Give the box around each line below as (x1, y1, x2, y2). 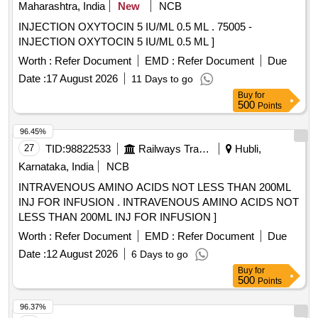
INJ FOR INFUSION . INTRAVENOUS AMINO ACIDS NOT (18, 196, 123, 209)
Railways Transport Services (199, 143, 209, 155)
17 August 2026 (46, 72, 118, 85)
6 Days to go (131, 248, 188, 261)
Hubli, (232, 143, 261, 155)
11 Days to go (131, 73, 193, 85)
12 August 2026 (46, 248, 118, 261)
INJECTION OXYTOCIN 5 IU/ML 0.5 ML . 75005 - (18, 21, 217, 33)
